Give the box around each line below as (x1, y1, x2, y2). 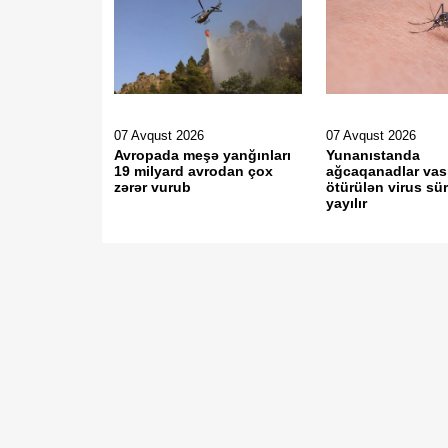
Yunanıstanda (326, 147, 421, 163)
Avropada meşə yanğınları (114, 147, 291, 163)
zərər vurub (114, 179, 191, 195)
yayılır (326, 195, 368, 211)
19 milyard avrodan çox (114, 163, 273, 179)
